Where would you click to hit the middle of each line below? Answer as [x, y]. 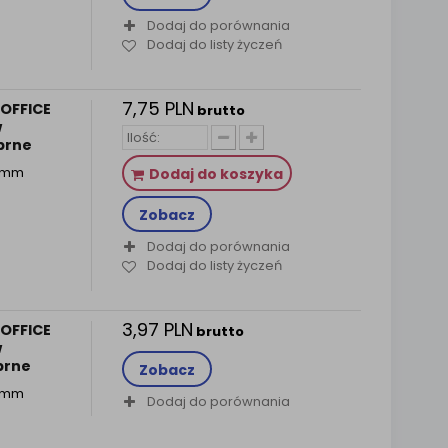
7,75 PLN [157, 108]
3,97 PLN [157, 329]
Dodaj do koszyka [215, 174]
